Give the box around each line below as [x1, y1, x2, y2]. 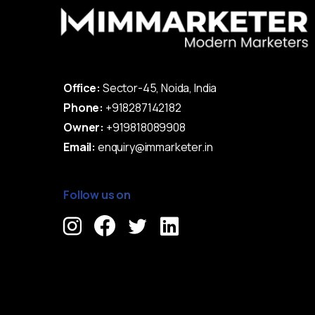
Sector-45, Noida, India [101, 80, 217, 96]
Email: [63, 139, 96, 155]
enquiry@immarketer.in [96, 139, 213, 155]
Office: [63, 80, 101, 96]
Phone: [63, 100, 104, 116]
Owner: [63, 120, 105, 136]
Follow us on [63, 187, 131, 203]
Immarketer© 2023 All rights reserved [56, 264, 240, 278]
